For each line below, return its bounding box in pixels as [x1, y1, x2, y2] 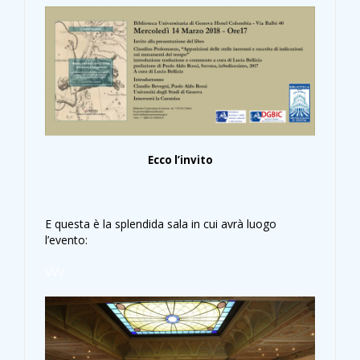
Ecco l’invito [147, 153, 213, 168]
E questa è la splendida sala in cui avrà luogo [45, 216, 276, 232]
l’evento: [45, 232, 88, 248]
